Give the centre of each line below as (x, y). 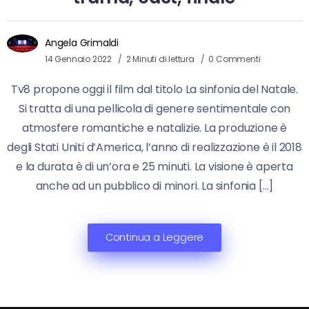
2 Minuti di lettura (161, 59)
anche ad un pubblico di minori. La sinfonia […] (154, 186)
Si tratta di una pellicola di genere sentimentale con (154, 109)
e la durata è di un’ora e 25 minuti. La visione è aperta (154, 167)
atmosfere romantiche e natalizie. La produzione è (154, 128)
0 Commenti (235, 59)
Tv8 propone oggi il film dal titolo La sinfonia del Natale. (154, 90)
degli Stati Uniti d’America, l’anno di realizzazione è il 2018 (154, 148)
